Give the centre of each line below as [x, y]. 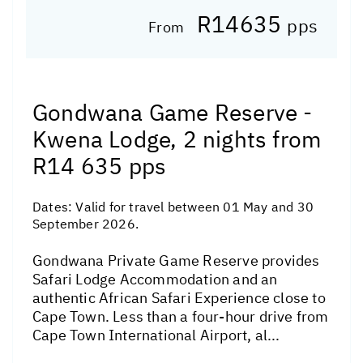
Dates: [54, 207]
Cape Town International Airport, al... [156, 335]
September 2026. [85, 224]
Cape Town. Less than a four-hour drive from [181, 317]
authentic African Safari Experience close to [179, 298]
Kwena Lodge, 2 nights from [177, 139]
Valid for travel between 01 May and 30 [195, 207]
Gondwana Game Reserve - [173, 113]
